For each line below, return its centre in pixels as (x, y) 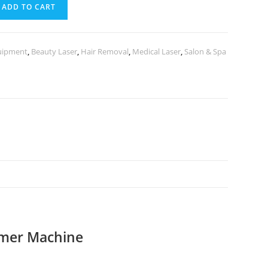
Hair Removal (105, 51)
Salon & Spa (205, 51)
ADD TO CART (29, 7)
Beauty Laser (54, 51)
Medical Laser (157, 51)
